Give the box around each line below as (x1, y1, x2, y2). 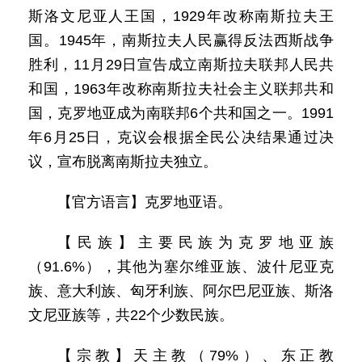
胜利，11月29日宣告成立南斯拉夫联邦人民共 (28, 57, 334, 73)
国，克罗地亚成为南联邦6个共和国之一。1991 (28, 105, 334, 121)
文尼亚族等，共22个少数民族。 (28, 307, 234, 323)
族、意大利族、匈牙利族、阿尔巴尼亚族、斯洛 (28, 283, 334, 299)
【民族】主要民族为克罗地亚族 (57, 234, 334, 250)
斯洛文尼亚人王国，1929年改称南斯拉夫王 (28, 8, 334, 24)
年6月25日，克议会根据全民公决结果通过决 (28, 129, 334, 145)
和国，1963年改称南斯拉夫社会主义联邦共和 (28, 81, 334, 97)
